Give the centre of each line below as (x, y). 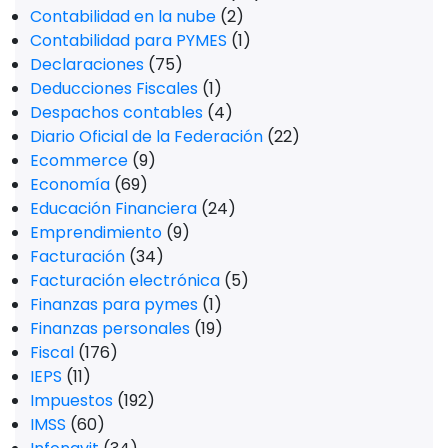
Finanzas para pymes (114, 305)
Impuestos (71, 401)
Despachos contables (116, 113)
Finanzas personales (110, 329)
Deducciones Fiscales (114, 89)
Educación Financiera (113, 209)
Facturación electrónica (125, 281)
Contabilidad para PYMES (128, 41)
